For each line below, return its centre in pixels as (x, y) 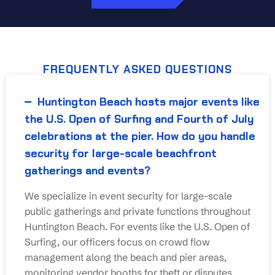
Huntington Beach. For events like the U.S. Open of (137, 226)
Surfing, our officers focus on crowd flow (117, 242)
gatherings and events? (87, 170)
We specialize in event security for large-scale (128, 196)
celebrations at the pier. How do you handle (140, 136)
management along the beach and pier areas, (126, 257)
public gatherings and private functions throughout (137, 211)
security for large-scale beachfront (121, 153)
